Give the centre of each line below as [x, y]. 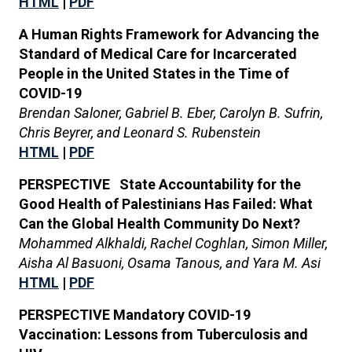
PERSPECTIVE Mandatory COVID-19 [135, 315]
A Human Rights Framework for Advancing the [169, 34]
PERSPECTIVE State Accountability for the [160, 184]
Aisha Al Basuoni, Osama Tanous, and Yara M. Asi [170, 263]
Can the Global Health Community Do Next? [159, 224]
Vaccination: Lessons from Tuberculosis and [163, 334]
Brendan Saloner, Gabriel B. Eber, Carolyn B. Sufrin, [171, 113]
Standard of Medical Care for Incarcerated [158, 54]
